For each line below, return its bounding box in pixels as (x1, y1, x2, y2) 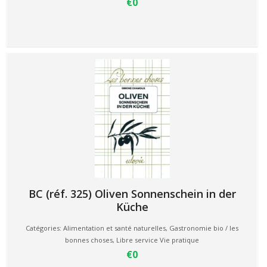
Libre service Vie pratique (116, 235, 199, 244)
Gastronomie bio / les (169, 223, 238, 232)
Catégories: (26, 223, 63, 232)
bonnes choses (65, 235, 113, 244)
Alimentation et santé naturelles (63, 223, 166, 232)
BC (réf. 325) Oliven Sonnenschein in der (28, 187, 236, 201)
